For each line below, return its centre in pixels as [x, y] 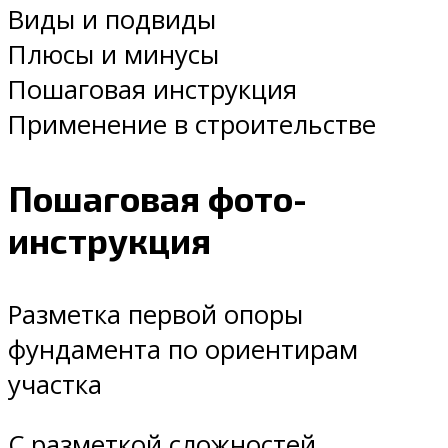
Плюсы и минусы [113, 55]
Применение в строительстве [192, 125]
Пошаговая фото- [157, 198]
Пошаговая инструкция [152, 90]
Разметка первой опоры [155, 314]
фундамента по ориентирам [183, 349]
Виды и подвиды [112, 20]
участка [55, 384]
